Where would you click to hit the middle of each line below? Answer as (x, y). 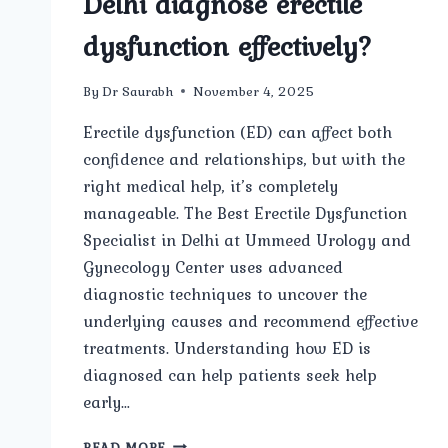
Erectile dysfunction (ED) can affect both (237, 131)
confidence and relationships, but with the (244, 158)
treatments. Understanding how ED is (227, 347)
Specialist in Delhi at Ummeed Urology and (247, 239)
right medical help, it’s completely (210, 185)
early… (107, 401)
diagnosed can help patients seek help (230, 374)
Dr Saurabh (138, 90)
